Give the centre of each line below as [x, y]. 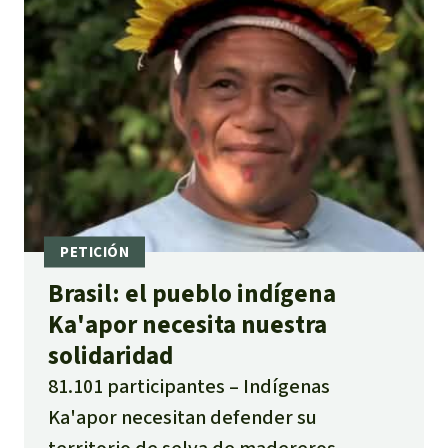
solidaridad [110, 356]
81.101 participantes [136, 387]
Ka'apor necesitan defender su [182, 418]
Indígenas [286, 387]
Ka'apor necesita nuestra [187, 325]
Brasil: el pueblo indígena [192, 294]
